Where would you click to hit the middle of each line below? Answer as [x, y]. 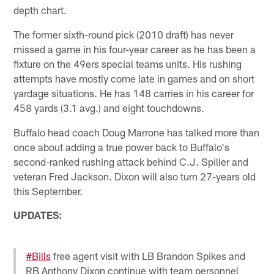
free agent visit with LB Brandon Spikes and [148, 255]
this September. [48, 191]
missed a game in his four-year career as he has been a [135, 49]
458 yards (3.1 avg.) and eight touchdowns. [109, 107]
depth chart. [40, 9]
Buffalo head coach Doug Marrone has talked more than [137, 132]
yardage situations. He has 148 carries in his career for [134, 93]
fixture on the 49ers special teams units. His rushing [128, 63]
